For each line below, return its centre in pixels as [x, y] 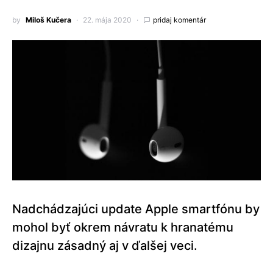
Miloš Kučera [48, 20]
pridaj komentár [179, 20]
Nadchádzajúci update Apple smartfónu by [136, 209]
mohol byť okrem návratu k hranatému [123, 227]
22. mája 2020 [107, 20]
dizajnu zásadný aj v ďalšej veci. [105, 245]
